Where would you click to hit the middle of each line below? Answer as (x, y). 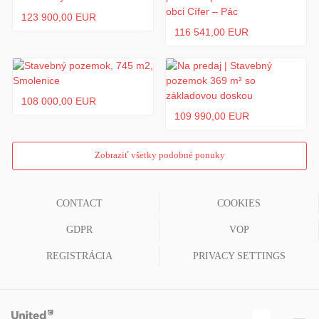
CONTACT (79, 203)
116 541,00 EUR (211, 32)
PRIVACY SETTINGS (239, 256)
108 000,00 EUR (59, 101)
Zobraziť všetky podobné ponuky (159, 156)
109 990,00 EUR (212, 116)
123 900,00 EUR (59, 17)
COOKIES (239, 203)
